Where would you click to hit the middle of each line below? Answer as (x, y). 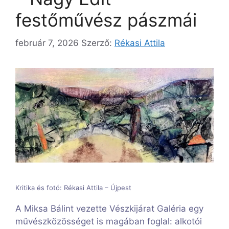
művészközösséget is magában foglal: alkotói (109, 222)
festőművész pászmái (106, 20)
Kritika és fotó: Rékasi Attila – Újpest (73, 187)
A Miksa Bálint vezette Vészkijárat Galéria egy (109, 209)
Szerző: (98, 43)
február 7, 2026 (47, 43)
